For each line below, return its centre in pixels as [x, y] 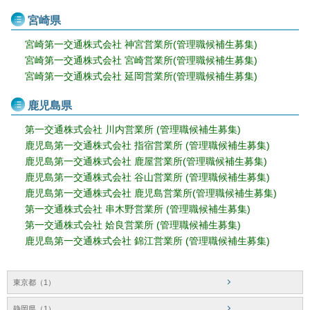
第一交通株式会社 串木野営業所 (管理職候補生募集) [138, 209]
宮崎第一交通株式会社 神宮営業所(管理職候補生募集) [141, 44]
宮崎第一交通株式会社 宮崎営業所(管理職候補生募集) [141, 60]
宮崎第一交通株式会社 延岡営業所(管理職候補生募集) [141, 76]
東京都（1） [34, 282]
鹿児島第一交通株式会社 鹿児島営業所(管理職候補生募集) [151, 193]
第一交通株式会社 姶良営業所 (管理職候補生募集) [133, 225]
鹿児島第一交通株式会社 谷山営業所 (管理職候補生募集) [147, 177]
